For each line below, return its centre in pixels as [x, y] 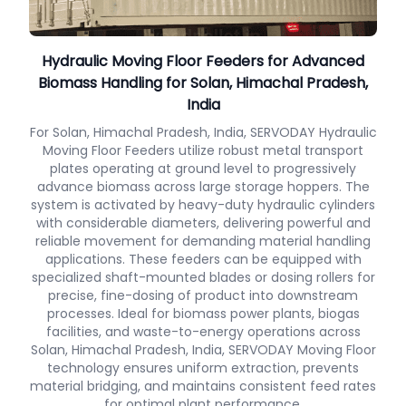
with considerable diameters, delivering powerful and [203, 223]
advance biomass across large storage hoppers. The [203, 187]
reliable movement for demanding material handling [203, 241]
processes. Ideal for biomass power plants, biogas [203, 314]
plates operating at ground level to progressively [203, 169]
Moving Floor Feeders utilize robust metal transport [203, 150]
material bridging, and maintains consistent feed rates [203, 386]
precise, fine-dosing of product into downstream [203, 295]
